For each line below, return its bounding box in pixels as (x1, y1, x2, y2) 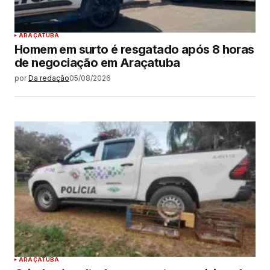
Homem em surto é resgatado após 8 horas (14, 42, 254, 57)
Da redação (28, 74, 69, 83)
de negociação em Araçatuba (14, 55, 180, 71)
